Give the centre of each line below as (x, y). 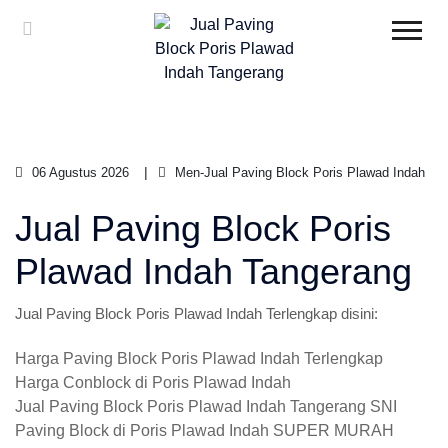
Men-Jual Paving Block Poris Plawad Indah (298, 172)
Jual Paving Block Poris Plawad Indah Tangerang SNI (206, 406)
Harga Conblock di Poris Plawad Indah (153, 382)
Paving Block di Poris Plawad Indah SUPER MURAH (204, 430)
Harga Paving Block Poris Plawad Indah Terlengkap (199, 358)
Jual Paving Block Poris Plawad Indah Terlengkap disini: (196, 313)
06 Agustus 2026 (78, 172)
